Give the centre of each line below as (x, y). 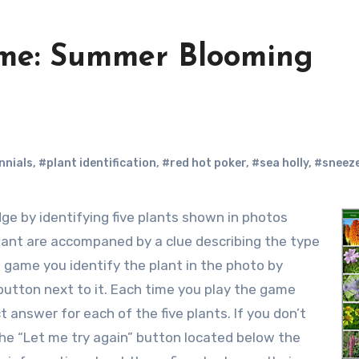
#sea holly (280, 163)
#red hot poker (204, 163)
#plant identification (97, 163)
